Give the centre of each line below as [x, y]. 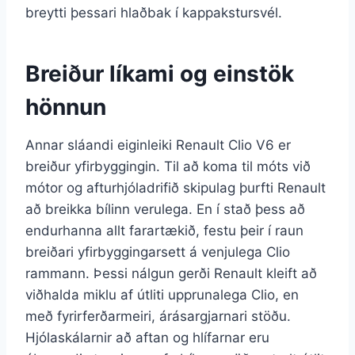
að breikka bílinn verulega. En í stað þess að [165, 209]
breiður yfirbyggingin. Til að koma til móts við [168, 166]
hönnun [66, 107]
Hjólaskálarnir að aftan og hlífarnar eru [147, 337]
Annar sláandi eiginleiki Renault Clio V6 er [158, 145]
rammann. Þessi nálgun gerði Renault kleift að [171, 273]
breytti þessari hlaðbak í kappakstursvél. [154, 12]
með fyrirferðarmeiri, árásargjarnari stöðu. [158, 316]
